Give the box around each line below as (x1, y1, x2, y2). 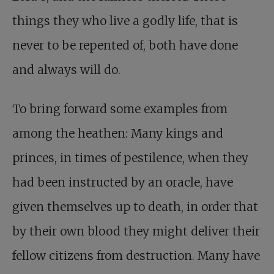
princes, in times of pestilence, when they (12, 150, 248, 165)
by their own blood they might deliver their (12, 223, 260, 239)
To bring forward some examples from (12, 101, 228, 116)
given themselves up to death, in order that (12, 199, 258, 214)
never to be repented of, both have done (12, 37, 238, 53)
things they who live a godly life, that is (12, 13, 238, 28)
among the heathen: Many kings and (12, 125, 223, 141)
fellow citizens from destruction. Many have (12, 248, 260, 263)
